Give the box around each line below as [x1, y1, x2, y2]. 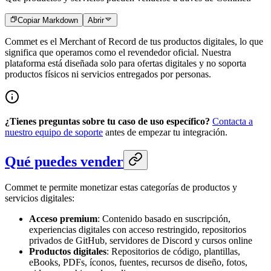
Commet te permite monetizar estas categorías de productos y [5, 182, 237, 193]
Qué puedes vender [5, 154, 123, 170]
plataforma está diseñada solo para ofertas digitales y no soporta [5, 58, 246, 69]
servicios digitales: [5, 193, 74, 204]
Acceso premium [29, 214, 97, 224]
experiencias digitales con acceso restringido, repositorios [29, 224, 246, 235]
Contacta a [212, 116, 253, 127]
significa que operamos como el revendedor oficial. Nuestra [5, 47, 231, 58]
